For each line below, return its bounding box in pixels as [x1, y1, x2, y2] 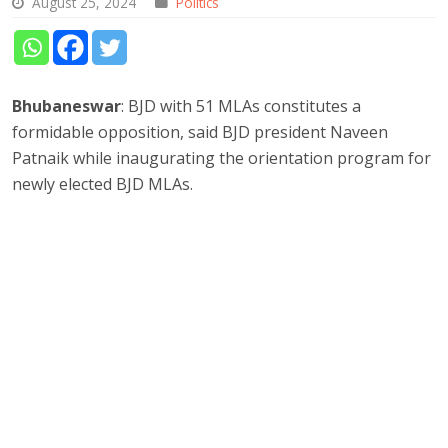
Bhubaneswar [12, 94, 122, 117]
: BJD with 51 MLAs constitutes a [121, 94, 362, 117]
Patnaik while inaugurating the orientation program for [12, 146, 432, 169]
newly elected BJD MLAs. [12, 172, 194, 195]
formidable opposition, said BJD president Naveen [12, 120, 389, 143]
